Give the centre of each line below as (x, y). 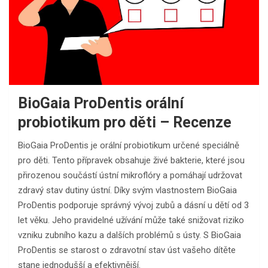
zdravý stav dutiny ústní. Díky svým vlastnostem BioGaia (127, 190)
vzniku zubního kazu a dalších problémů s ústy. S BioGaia (130, 235)
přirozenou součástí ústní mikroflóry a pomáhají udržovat (130, 175)
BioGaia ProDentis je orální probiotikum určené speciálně (129, 145)
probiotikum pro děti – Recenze (125, 122)
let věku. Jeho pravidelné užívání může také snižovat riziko (131, 220)
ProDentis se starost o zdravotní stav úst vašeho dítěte (127, 250)
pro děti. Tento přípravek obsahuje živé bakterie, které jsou (131, 160)
